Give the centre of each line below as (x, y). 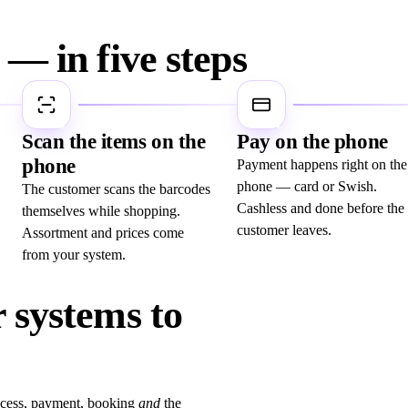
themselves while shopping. (101, 211)
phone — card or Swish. (307, 187)
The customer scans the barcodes (116, 189)
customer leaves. (284, 230)
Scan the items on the (114, 142)
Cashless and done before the (321, 209)
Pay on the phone (312, 142)
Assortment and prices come (103, 233)
